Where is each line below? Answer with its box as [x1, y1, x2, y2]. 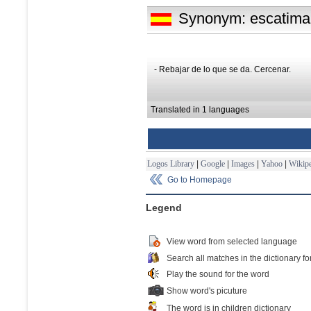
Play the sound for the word [167, 269, 269, 279]
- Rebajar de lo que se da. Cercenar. [154, 64, 291, 74]
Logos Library [147, 158, 194, 169]
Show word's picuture [167, 285, 247, 296]
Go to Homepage [167, 174, 232, 185]
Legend [146, 201, 182, 213]
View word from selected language [167, 236, 297, 246]
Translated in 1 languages [151, 104, 249, 115]
